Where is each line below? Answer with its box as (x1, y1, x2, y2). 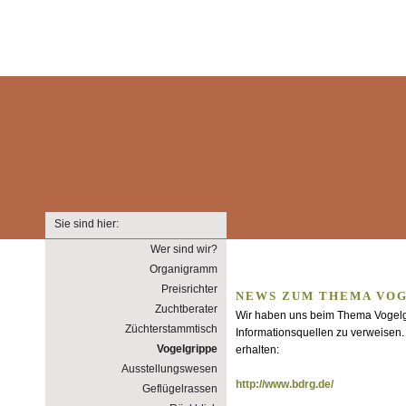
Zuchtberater (155, 303, 217, 315)
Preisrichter (161, 283, 217, 295)
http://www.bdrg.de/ (236, 378, 333, 391)
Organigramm (150, 263, 217, 275)
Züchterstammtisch (125, 323, 217, 335)
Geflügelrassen (142, 382, 217, 395)
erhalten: (236, 343, 279, 356)
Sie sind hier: (54, 217, 119, 230)
